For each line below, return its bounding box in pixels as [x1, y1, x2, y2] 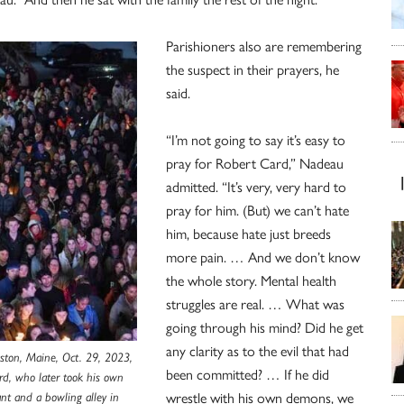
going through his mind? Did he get [166, 317, 363, 337]
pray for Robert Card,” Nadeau [166, 152, 344, 173]
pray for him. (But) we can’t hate [166, 199, 349, 220]
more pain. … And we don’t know [166, 246, 360, 267]
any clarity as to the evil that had [166, 340, 349, 361]
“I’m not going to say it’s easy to [166, 129, 345, 150]
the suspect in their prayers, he [166, 59, 339, 79]
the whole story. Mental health [166, 270, 336, 290]
